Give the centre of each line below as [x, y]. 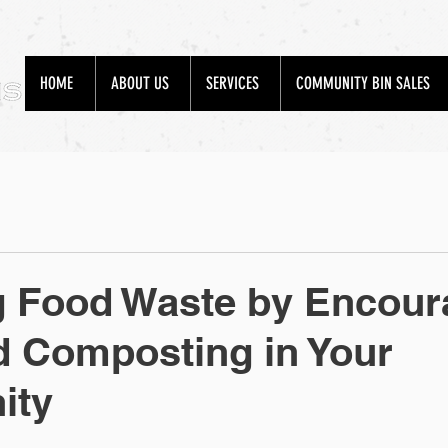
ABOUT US [140, 83]
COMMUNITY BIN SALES [363, 83]
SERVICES [232, 83]
